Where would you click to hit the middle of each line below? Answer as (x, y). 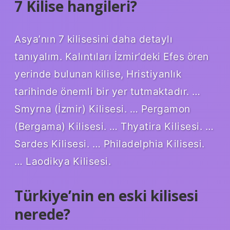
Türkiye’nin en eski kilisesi (106, 196)
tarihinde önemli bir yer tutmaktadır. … (108, 92)
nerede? (42, 214)
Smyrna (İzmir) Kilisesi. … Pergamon (102, 109)
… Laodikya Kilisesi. (63, 161)
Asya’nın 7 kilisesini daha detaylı (93, 39)
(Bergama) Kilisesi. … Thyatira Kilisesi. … (114, 127)
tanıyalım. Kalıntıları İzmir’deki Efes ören (112, 57)
